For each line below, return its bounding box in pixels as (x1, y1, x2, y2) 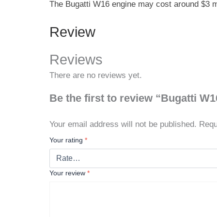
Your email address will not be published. (49, 119, 197, 129)
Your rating (49, 136, 85, 144)
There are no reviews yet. (49, 70, 142, 80)
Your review (49, 169, 87, 177)
